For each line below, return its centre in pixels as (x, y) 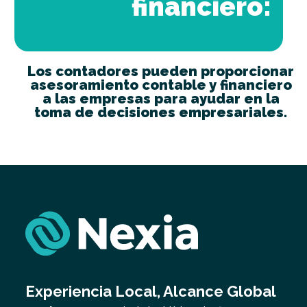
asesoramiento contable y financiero (161, 85)
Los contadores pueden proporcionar (161, 71)
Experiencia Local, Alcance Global (151, 291)
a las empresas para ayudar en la (161, 98)
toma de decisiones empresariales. (161, 112)
